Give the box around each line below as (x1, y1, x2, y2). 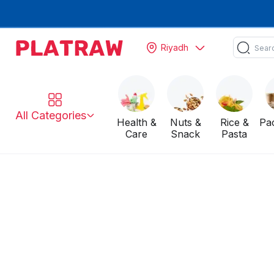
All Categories (15, 108, 87, 122)
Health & (116, 116, 157, 129)
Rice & (220, 116, 249, 129)
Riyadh (161, 42, 189, 53)
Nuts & (169, 116, 201, 129)
